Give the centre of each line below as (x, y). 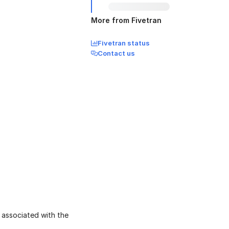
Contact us (116, 53)
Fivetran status (124, 43)
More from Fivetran (126, 20)
